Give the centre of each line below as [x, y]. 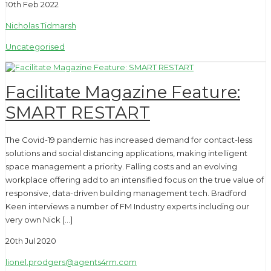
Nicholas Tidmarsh [41, 25]
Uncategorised [35, 46]
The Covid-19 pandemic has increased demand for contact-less [129, 139]
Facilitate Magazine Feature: [123, 92]
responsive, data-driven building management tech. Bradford [126, 193]
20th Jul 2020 [31, 240]
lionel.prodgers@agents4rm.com [71, 262]
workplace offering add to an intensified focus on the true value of [135, 179]
